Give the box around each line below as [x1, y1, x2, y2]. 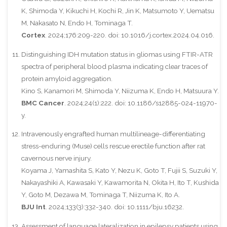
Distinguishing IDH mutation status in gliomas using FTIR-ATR [21, 50, 213, 58]
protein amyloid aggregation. [21, 74, 112, 83]
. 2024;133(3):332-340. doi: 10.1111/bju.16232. [45, 203, 184, 211]
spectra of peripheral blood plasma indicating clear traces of [21, 62, 208, 70]
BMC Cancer [21, 98, 64, 107]
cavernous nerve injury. [21, 154, 92, 163]
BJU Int [21, 203, 46, 211]
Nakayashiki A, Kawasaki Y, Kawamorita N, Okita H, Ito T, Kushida [21, 178, 219, 187]
